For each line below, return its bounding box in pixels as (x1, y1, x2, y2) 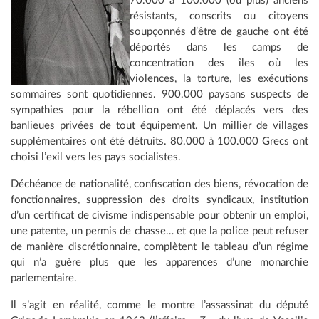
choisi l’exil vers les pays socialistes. (11, 151, 181, 162)
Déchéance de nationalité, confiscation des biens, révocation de (11, 178, 308, 189)
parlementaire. (11, 272, 77, 283)
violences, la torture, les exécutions (130, 73, 308, 84)
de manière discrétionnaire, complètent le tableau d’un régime (11, 241, 308, 252)
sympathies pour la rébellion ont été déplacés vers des (11, 104, 308, 115)
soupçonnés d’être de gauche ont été (130, 26, 308, 37)
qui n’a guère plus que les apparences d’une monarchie (11, 256, 308, 268)
